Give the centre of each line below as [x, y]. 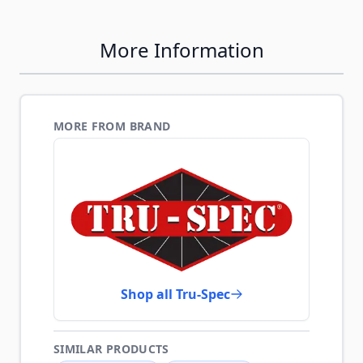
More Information [181, 50]
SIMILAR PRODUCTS [111, 349]
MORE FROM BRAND [112, 126]
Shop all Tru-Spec [175, 294]
